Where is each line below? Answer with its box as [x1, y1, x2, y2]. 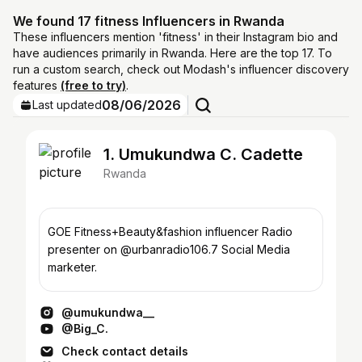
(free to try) [61, 78, 126, 92]
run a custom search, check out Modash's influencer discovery [13, 62, 349, 76]
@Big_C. [61, 322, 108, 335]
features [13, 78, 61, 92]
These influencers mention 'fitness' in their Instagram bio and [13, 30, 338, 44]
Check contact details [61, 344, 188, 358]
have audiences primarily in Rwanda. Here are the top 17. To [13, 46, 332, 60]
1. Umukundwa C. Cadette [103, 145, 303, 164]
